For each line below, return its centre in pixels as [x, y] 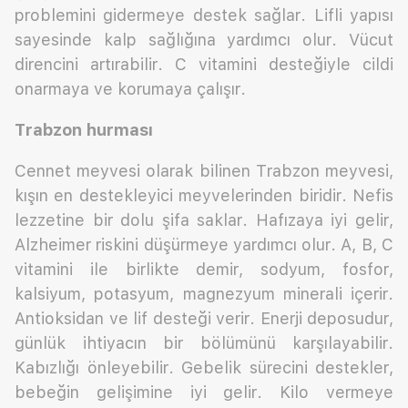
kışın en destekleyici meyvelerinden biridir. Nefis [204, 196]
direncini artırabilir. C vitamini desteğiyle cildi [204, 65]
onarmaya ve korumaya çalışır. [130, 89]
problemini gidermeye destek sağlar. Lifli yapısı [204, 15]
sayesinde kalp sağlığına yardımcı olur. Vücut [204, 40]
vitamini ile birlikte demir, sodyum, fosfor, [204, 270]
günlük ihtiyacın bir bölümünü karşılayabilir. [204, 343]
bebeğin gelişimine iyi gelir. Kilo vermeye [204, 393]
